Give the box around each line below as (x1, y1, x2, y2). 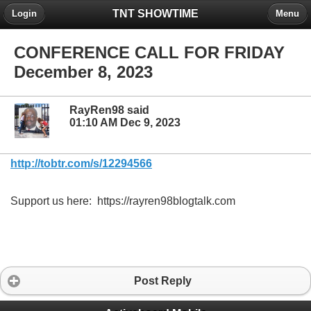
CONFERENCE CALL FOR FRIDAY (14, 43, 285, 62)
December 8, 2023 (14, 62, 153, 82)
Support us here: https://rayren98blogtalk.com (10, 194, 235, 207)
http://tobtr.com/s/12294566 (10, 157, 152, 169)
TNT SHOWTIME (112, 7, 199, 19)
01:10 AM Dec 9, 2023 (69, 117, 180, 129)
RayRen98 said (69, 104, 149, 117)
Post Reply (133, 274, 192, 287)
